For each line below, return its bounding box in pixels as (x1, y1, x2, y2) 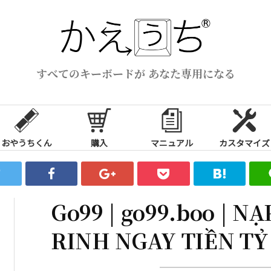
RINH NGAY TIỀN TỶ (51, 225, 268, 255)
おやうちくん (1, 136, 52, 149)
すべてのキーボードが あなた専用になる (36, 65, 235, 81)
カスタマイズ (219, 136, 270, 149)
